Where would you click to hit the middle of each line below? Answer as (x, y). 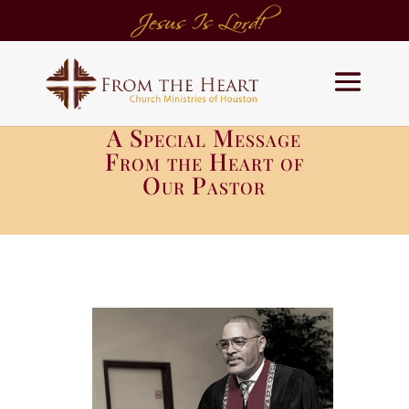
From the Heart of (204, 161)
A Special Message (204, 137)
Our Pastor (204, 185)
